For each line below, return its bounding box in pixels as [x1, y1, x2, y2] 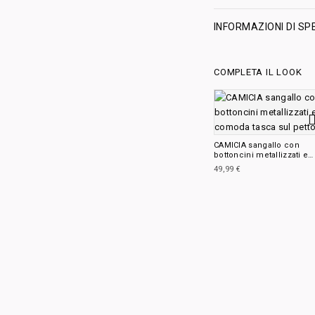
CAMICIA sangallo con [214, 141, 300, 150]
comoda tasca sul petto [214, 160, 307, 169]
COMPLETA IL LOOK [214, 67, 302, 77]
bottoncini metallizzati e [214, 150, 309, 160]
